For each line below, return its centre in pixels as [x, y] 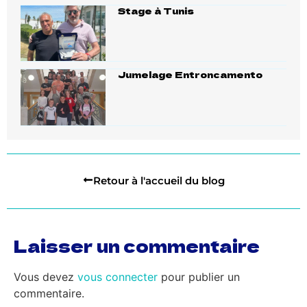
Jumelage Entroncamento [191, 75]
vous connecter [118, 277]
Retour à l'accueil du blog [159, 181]
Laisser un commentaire [137, 246]
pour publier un [199, 277]
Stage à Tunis [156, 10]
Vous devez [46, 277]
